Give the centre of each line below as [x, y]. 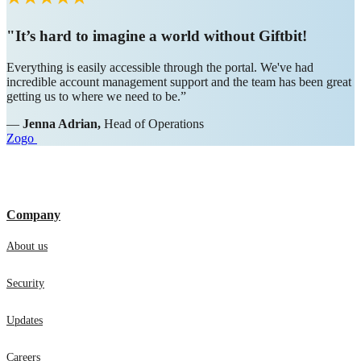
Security [25, 296]
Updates [25, 333]
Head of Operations [152, 136]
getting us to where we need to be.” [96, 109]
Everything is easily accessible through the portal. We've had [160, 80]
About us [27, 259]
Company [33, 227]
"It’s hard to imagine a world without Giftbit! [157, 48]
